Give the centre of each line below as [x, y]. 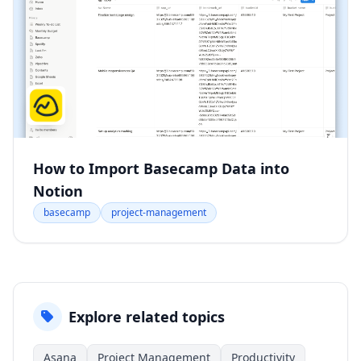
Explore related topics [147, 317]
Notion [58, 191]
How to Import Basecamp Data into [161, 169]
